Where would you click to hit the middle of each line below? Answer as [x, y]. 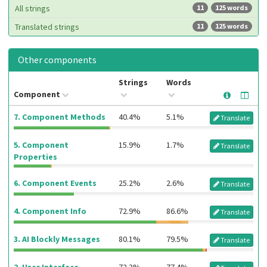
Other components [57, 60]
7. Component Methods [60, 117]
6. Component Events [55, 183]
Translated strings [47, 27]
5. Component [41, 145]
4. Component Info [50, 211]
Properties [35, 157]
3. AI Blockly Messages [57, 239]
